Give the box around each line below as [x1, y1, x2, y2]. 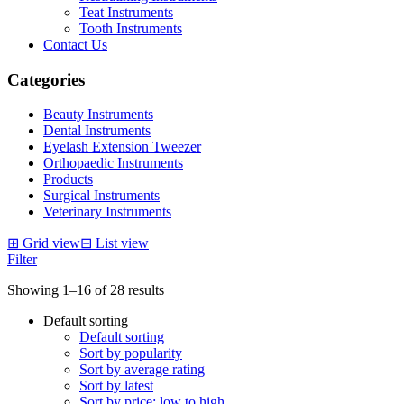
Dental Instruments [43, 123, 151, 139]
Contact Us [43, 37, 107, 52]
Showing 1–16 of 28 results [7, 282, 164, 298]
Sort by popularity [79, 345, 182, 362]
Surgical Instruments [43, 188, 160, 204]
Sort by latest [79, 378, 153, 394]
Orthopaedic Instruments [43, 155, 183, 171]
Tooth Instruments [79, 21, 182, 36]
